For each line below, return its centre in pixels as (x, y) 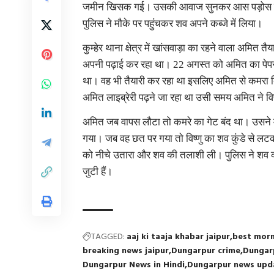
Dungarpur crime (206, 251)
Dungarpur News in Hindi (134, 265)
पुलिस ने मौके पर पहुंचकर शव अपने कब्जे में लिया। (173, 24)
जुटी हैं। (98, 172)
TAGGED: (108, 237)
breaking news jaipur (126, 251)
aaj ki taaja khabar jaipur (179, 237)
